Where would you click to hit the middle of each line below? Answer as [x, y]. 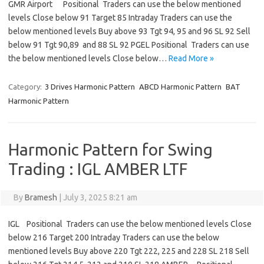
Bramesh [41, 198]
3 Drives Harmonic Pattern [90, 87]
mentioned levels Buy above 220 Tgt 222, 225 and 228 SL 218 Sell [129, 251]
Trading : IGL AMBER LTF [98, 169]
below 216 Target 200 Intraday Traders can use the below [114, 238]
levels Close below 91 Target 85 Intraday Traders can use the [120, 18]
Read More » [191, 59]
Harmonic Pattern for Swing [110, 150]
